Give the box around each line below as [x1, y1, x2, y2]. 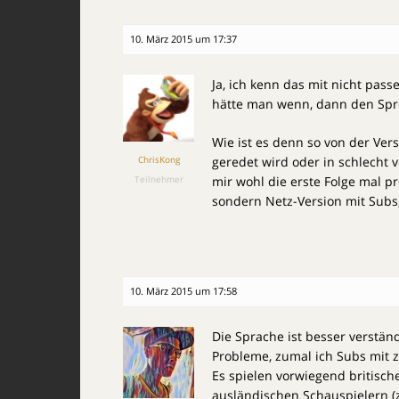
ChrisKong [137, 153, 180, 166]
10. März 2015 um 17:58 [130, 284, 237, 297]
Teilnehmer [134, 173, 183, 185]
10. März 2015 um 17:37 [130, 32, 237, 45]
